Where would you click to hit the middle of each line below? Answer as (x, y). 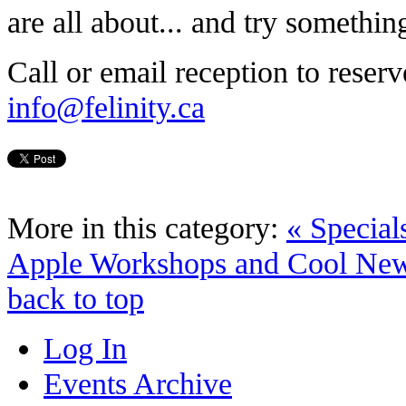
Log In (85, 348)
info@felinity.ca (106, 106)
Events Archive (138, 383)
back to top (76, 298)
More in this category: (143, 227)
